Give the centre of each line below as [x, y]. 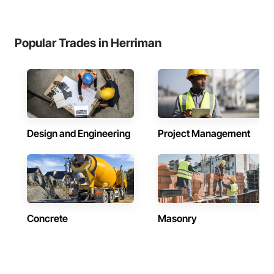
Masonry [177, 218]
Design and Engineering [79, 133]
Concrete [47, 218]
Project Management [204, 133]
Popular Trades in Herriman [88, 43]
